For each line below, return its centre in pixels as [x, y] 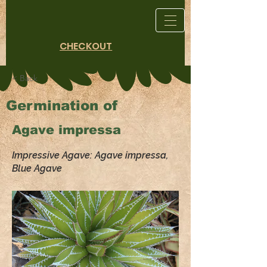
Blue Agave [37, 168]
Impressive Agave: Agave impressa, [90, 155]
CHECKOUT [86, 46]
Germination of [62, 105]
